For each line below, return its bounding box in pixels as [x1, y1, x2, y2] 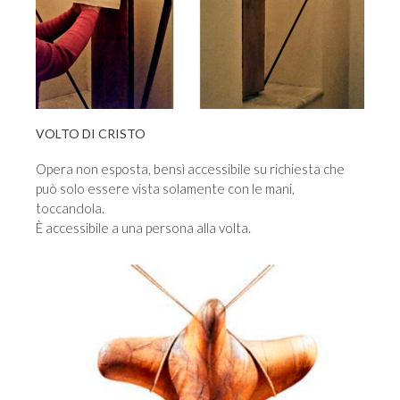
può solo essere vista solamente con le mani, [36, 180, 295, 197]
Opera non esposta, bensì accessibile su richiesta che [36, 161, 345, 178]
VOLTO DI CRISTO [36, 126, 146, 142]
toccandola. [36, 200, 104, 217]
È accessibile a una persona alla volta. [36, 220, 251, 237]
